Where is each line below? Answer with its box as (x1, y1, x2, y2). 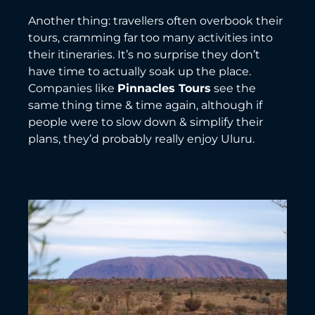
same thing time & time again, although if (28, 98, 262, 112)
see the (211, 81, 256, 95)
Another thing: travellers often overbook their (28, 13, 283, 27)
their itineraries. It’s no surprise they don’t (28, 47, 260, 61)
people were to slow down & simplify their (28, 115, 263, 129)
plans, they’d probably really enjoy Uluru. (28, 131, 255, 146)
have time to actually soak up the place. (28, 64, 251, 78)
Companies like (28, 81, 117, 95)
